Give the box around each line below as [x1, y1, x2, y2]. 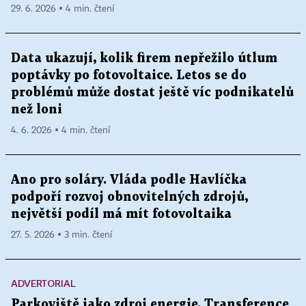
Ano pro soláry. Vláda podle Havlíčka [11, 174, 247, 186]
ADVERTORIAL [11, 277, 76, 290]
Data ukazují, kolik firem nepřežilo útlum [11, 53, 277, 65]
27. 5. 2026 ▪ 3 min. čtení [11, 230, 112, 240]
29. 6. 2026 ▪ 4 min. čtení [11, 4, 114, 14]
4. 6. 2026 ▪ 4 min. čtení [11, 126, 110, 136]
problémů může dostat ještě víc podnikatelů [11, 87, 294, 99]
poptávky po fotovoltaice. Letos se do [11, 70, 247, 82]
